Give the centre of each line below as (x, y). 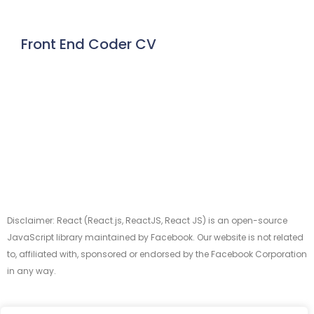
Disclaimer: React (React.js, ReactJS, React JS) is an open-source (147, 220)
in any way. (32, 271)
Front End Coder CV (89, 45)
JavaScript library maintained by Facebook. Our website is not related (155, 237)
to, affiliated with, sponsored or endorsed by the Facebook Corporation (157, 254)
